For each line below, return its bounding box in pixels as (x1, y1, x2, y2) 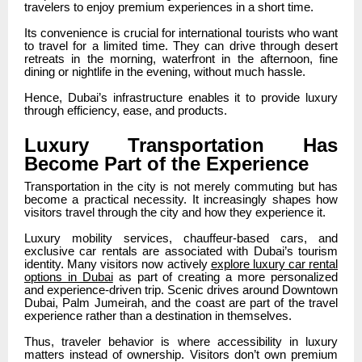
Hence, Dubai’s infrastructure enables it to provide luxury (24, 90, 338, 104)
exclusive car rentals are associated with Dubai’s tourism (24, 244, 338, 258)
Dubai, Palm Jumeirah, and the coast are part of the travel (24, 296, 338, 309)
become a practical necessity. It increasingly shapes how (24, 192, 338, 206)
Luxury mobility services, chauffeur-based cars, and (24, 231, 338, 245)
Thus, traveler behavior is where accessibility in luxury (24, 335, 338, 348)
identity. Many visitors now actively (24, 257, 211, 271)
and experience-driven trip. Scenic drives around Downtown (24, 283, 338, 297)
